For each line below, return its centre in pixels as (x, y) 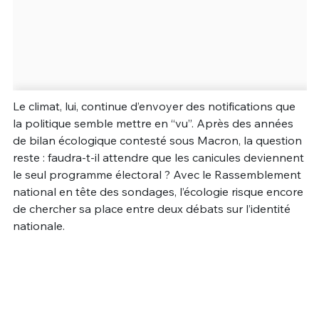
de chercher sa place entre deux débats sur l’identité (151, 208)
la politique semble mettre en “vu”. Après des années (153, 123)
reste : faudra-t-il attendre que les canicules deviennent (158, 157)
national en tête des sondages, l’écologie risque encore (158, 191)
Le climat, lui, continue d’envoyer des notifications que (154, 106)
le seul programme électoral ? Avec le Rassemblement (157, 174)
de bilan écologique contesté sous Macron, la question (157, 140)
